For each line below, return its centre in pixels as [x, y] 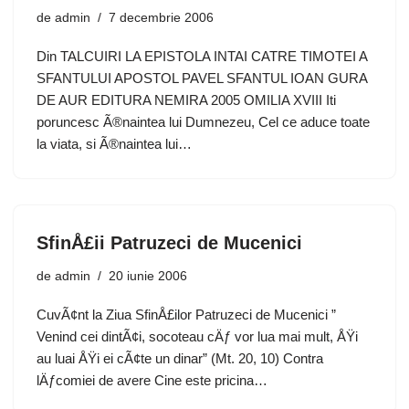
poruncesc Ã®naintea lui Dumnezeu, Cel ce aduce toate [203, 122]
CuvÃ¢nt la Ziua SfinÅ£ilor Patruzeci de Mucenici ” [186, 315]
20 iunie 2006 [148, 276]
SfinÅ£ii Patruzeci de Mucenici [169, 243]
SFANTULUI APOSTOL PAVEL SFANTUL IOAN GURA [202, 78]
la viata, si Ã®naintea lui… [116, 144]
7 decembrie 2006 [161, 18]
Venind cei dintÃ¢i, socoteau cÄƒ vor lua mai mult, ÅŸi [197, 336]
